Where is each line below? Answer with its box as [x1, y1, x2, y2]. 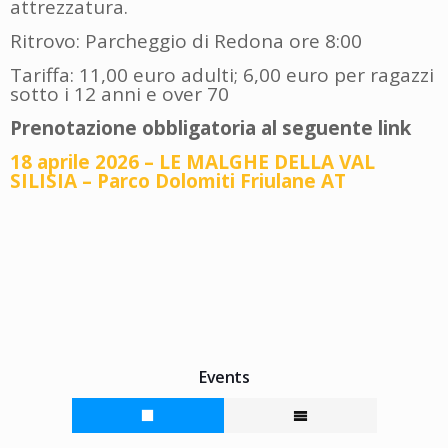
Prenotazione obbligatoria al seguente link [10, 114, 411, 141]
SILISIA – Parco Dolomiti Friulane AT [10, 167, 346, 194]
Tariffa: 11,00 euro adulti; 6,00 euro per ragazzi [10, 61, 434, 88]
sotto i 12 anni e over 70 [10, 80, 229, 107]
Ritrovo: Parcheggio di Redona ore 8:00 [10, 27, 362, 54]
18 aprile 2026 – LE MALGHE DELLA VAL [10, 148, 375, 175]
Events [199, 365, 249, 388]
